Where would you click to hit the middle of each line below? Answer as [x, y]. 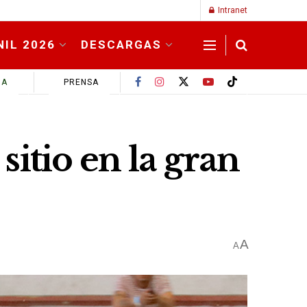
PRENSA [80, 82]
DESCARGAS [121, 45]
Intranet [232, 10]
